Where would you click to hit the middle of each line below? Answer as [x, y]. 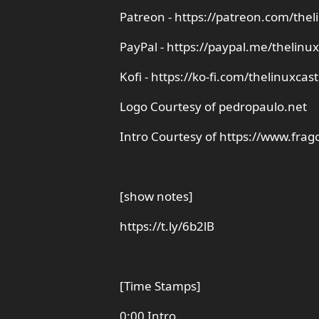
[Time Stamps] [160, 286]
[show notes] [156, 196]
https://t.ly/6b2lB [167, 226]
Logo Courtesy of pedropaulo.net [213, 106]
